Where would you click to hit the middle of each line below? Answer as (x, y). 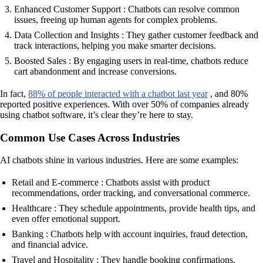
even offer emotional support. (66, 219)
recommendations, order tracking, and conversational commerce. (131, 193)
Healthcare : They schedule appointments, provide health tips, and (134, 208)
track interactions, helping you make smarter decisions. (115, 45)
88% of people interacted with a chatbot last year (118, 93)
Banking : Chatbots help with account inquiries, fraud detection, (130, 234)
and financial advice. (50, 245)
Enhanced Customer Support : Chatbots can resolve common (127, 9)
